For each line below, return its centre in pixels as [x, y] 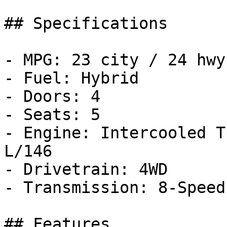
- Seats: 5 [52, 115]
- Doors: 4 [52, 96]
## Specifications [86, 23]
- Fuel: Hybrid [71, 78]
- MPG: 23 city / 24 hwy [115, 60]
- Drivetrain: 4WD [86, 169]
